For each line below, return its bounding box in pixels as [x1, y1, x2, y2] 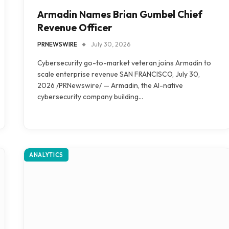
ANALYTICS [29, 151, 63, 158]
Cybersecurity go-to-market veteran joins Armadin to [37, 58, 211, 67]
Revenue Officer [37, 21, 112, 34]
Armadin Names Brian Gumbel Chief [37, 8, 202, 20]
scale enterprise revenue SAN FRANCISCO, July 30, [37, 69, 200, 79]
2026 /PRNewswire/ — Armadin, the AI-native [37, 80, 183, 90]
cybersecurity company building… [37, 91, 143, 101]
